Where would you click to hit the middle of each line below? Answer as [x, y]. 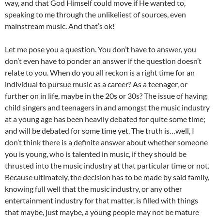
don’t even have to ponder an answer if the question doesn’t [103, 61]
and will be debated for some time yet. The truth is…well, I [100, 131]
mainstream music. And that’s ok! [60, 26]
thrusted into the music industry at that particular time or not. [107, 166]
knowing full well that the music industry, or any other [93, 189]
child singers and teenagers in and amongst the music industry [107, 108]
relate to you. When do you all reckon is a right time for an [100, 73]
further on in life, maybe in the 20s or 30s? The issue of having [106, 96]
